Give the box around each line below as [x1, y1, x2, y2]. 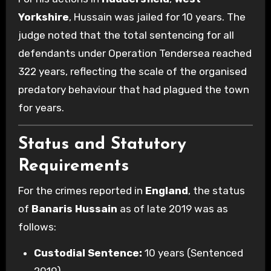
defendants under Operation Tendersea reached [18, 47, 252, 60]
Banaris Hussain [31, 202, 117, 215]
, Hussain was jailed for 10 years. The [68, 11, 246, 24]
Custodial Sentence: [33, 246, 142, 259]
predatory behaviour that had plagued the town [18, 83, 249, 96]
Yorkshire [18, 11, 69, 24]
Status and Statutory [18, 136, 186, 154]
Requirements [18, 158, 129, 175]
